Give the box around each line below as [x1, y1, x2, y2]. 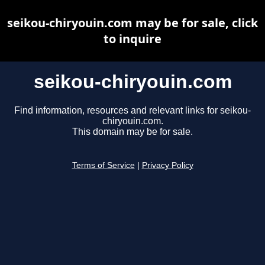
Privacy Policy [141, 161, 193, 170]
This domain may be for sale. [72, 127, 193, 137]
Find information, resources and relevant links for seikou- [14, 105, 251, 116]
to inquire [104, 31, 161, 47]
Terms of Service [72, 161, 135, 170]
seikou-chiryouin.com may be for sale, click [7, 15, 258, 31]
